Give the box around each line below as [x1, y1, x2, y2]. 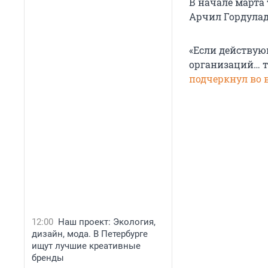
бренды [32, 252, 64, 263]
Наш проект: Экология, [58, 217, 156, 227]
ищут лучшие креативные [32, 240, 141, 251]
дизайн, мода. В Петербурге [32, 229, 148, 239]
